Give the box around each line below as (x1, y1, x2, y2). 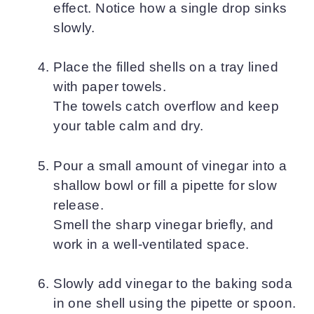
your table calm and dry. (53, 118, 204, 133)
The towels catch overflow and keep (53, 99, 280, 114)
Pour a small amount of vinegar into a (53, 158, 287, 173)
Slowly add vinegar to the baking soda (53, 276, 293, 291)
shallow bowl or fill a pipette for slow (53, 177, 278, 193)
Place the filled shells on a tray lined (53, 60, 279, 74)
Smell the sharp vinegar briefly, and (53, 217, 274, 232)
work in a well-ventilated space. (53, 236, 250, 252)
